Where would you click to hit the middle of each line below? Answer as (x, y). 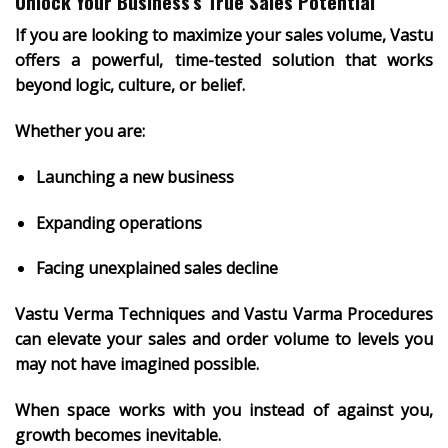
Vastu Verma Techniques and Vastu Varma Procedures (224, 314)
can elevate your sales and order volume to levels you (224, 339)
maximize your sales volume (277, 35)
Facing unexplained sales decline (156, 268)
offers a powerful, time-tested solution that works (224, 60)
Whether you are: (80, 130)
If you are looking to (93, 35)
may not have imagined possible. (137, 364)
